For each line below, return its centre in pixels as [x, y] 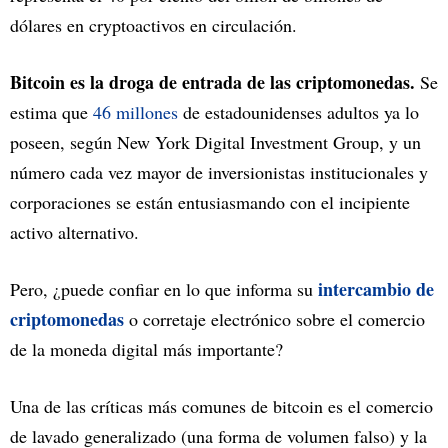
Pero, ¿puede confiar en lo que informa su [164, 289]
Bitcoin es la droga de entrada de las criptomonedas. [212, 82]
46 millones [135, 112]
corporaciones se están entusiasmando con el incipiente [210, 202]
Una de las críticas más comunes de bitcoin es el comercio [221, 406]
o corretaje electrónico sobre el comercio [277, 319]
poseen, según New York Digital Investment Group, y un [215, 142]
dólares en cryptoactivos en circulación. [156, 25]
